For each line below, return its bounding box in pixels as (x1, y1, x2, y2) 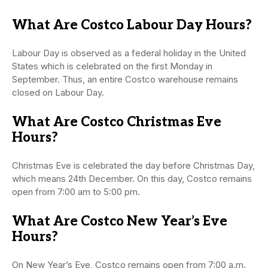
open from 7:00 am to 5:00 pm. (12, 186, 140, 198)
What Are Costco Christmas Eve (12, 114, 221, 130)
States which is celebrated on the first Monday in (12, 60, 212, 72)
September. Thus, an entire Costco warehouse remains (12, 74, 238, 86)
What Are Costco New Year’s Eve (12, 214, 227, 230)
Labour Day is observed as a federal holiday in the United (12, 47, 246, 59)
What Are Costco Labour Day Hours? (12, 17, 252, 33)
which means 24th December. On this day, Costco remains (12, 173, 252, 185)
